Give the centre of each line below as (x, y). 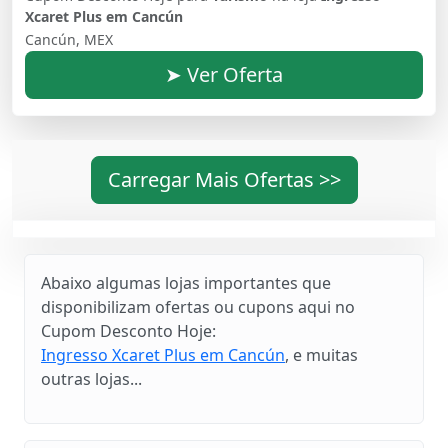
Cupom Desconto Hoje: (128, 330)
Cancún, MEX (69, 39)
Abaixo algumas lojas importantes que (186, 282)
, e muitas (321, 354)
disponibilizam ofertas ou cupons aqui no (198, 306)
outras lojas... (91, 378)
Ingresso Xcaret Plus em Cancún (163, 354)
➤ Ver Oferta (224, 74)
